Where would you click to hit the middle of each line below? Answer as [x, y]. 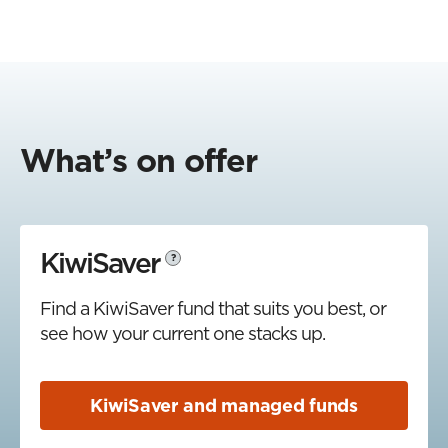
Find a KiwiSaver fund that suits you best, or [213, 308]
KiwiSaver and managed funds [224, 405]
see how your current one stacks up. [182, 333]
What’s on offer [138, 160]
